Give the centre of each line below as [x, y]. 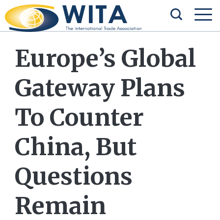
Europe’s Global [105, 58]
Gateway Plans [100, 88]
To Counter [79, 117]
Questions [74, 176]
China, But [76, 147]
